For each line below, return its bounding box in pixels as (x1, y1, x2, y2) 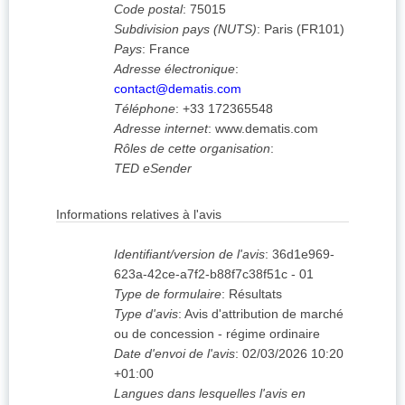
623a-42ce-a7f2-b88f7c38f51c (114, 267, 287, 282)
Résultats (229, 287, 282, 302)
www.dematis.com (215, 121, 318, 137)
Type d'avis (114, 306, 178, 322)
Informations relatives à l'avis (56, 207, 221, 222)
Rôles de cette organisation (114, 141, 270, 156)
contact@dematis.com (114, 81, 241, 97)
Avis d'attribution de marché (184, 306, 344, 322)
